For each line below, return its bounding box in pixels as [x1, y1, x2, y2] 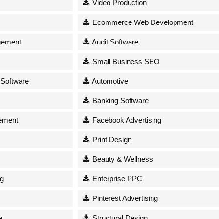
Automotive [90, 76, 129, 85]
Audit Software [90, 37, 139, 46]
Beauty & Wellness [90, 154, 153, 163]
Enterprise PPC [90, 174, 143, 183]
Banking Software [90, 96, 149, 105]
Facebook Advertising [90, 115, 162, 124]
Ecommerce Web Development [90, 18, 194, 26]
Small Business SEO [90, 57, 160, 66]
